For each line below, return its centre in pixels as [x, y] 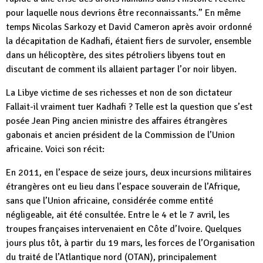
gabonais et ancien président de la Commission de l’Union [120, 135]
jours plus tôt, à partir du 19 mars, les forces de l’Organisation [130, 243]
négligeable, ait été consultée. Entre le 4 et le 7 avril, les [118, 215]
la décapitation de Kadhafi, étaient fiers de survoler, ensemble [129, 41]
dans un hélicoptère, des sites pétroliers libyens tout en [116, 55]
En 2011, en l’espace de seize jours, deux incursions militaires [129, 173]
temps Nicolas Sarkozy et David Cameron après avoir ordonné [129, 27]
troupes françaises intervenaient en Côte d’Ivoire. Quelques [124, 229]
